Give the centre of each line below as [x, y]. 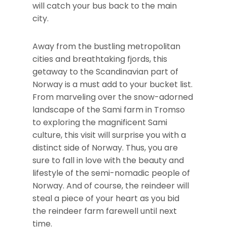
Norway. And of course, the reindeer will [111, 185]
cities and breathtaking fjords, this [100, 59]
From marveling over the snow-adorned [113, 97]
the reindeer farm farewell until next [105, 211]
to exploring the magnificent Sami [100, 122]
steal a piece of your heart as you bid [106, 198]
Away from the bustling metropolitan [106, 46]
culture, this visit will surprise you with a [109, 135]
